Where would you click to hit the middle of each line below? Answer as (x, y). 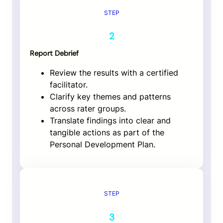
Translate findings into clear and (110, 121)
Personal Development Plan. (103, 145)
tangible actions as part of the (107, 133)
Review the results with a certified (114, 73)
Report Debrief (54, 54)
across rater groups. (88, 109)
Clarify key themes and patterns (110, 97)
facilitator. (69, 85)
